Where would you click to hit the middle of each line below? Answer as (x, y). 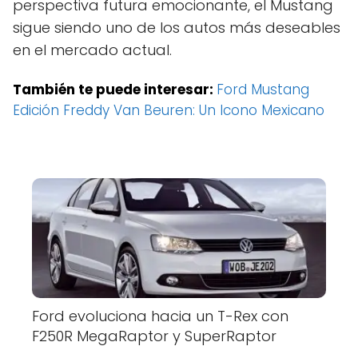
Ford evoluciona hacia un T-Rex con (160, 316)
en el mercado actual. (92, 50)
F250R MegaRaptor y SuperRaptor (154, 336)
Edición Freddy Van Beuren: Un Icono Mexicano (169, 111)
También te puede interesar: (115, 90)
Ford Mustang (263, 90)
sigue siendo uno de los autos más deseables (177, 28)
